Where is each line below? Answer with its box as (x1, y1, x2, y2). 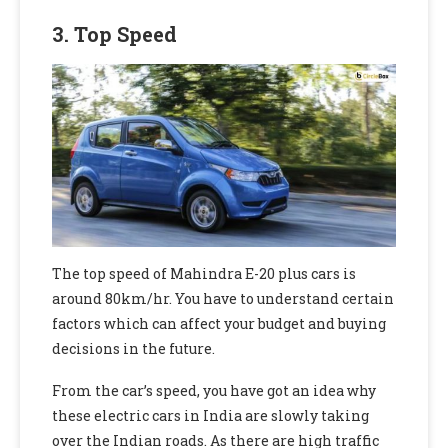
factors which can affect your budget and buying (52, 314, 386, 334)
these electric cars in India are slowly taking (52, 406, 369, 426)
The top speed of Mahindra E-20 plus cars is (52, 264, 356, 284)
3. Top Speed (52, 21, 177, 48)
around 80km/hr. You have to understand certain (52, 289, 394, 309)
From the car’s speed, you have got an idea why (52, 381, 376, 401)
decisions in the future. (52, 339, 218, 359)
